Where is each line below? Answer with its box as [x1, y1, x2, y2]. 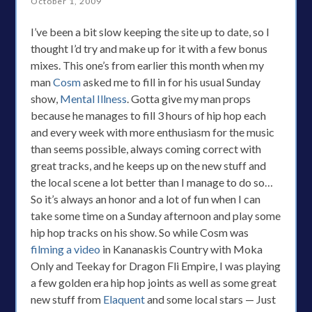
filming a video [31, 242, 101, 256]
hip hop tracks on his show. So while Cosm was [31, 226, 249, 239]
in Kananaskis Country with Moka [100, 242, 263, 256]
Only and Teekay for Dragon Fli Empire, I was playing [31, 259, 281, 272]
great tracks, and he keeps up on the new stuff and [31, 159, 267, 172]
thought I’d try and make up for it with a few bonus [31, 42, 268, 55]
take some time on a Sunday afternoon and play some [31, 209, 281, 222]
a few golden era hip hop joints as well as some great [31, 276, 277, 289]
